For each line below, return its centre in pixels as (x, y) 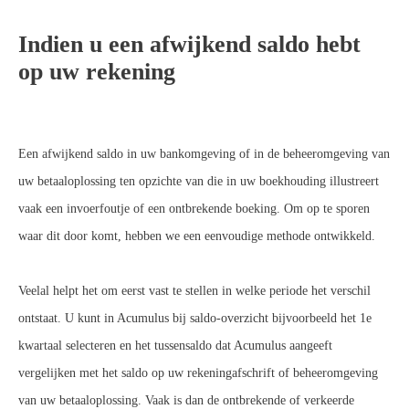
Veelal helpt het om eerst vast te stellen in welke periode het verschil (194, 290)
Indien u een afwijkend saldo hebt (189, 44)
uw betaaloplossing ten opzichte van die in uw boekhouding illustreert (199, 181)
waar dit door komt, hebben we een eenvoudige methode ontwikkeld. (197, 236)
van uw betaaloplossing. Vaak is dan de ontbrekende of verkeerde (186, 400)
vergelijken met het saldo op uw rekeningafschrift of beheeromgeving (198, 372)
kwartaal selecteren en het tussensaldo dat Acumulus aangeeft (175, 345)
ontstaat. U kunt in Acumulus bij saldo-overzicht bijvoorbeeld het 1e (195, 318)
